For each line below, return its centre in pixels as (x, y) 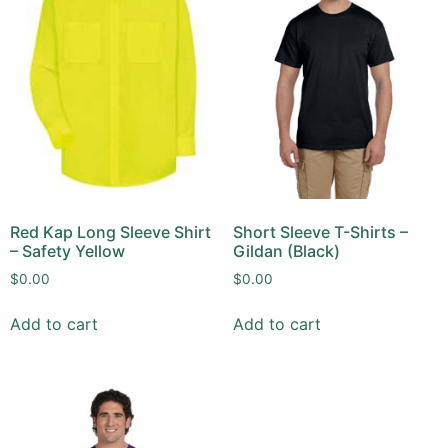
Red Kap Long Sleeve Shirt (110, 231)
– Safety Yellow (67, 250)
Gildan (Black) (286, 250)
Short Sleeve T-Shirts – (320, 231)
